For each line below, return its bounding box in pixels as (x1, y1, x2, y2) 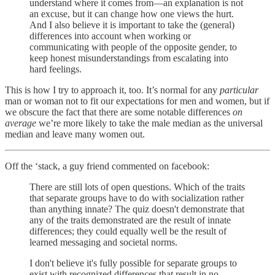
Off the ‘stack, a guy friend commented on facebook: (5, 160, 209, 171)
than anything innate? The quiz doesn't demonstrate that (29, 203, 244, 214)
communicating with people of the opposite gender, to (29, 41, 237, 52)
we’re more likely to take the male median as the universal (36, 117, 263, 128)
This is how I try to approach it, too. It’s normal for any (5, 84, 220, 95)
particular (220, 84, 258, 95)
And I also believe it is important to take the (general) (29, 19, 234, 30)
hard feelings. (29, 63, 82, 74)
